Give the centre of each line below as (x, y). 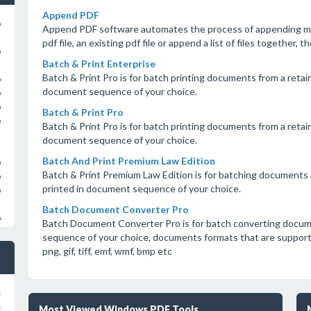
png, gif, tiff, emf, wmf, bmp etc (107, 251)
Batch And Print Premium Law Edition (128, 161)
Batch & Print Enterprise (99, 64)
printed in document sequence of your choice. (141, 188)
